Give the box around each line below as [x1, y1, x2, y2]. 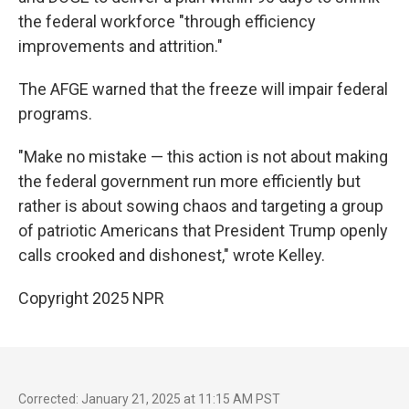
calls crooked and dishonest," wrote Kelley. [18, 246, 325, 265]
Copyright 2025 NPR [18, 288, 164, 308]
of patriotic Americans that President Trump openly [18, 221, 388, 240]
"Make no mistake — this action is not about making [18, 147, 388, 166]
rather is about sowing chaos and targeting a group [18, 196, 383, 215]
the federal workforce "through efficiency [18, 12, 316, 31]
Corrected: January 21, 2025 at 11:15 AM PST [18, 392, 280, 406]
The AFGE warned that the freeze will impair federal [18, 79, 388, 99]
